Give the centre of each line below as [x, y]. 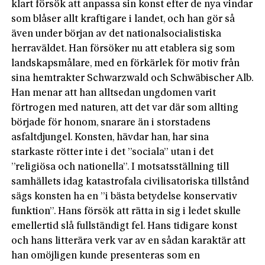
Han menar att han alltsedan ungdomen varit [114, 93]
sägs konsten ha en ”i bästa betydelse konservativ [125, 196]
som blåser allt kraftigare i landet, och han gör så [123, 19]
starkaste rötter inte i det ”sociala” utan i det [113, 152]
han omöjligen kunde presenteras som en [106, 256]
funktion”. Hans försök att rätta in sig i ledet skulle [126, 211]
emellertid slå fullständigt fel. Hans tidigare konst [125, 226]
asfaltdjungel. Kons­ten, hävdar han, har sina [110, 137]
